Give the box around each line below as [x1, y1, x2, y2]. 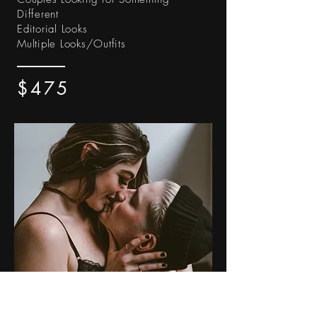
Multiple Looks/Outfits [17, 37, 126, 51]
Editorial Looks [17, 22, 88, 36]
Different [17, 7, 59, 21]
